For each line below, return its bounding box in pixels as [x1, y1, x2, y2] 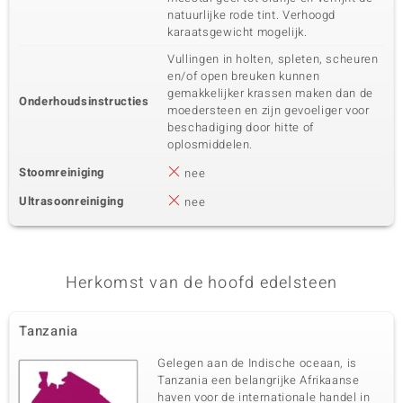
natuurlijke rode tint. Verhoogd [167, 6, 336, 23]
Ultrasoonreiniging [19, 193, 124, 210]
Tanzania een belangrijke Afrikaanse [157, 372, 360, 389]
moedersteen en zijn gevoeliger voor [167, 102, 370, 119]
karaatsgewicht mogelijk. [167, 23, 308, 40]
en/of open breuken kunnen [167, 67, 320, 85]
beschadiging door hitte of [167, 119, 314, 136]
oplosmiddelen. [167, 136, 254, 153]
